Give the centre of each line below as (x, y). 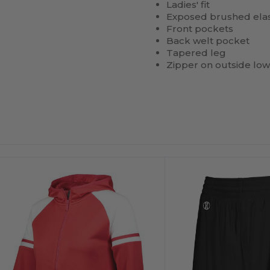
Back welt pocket (208, 41)
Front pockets (200, 29)
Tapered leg (196, 53)
